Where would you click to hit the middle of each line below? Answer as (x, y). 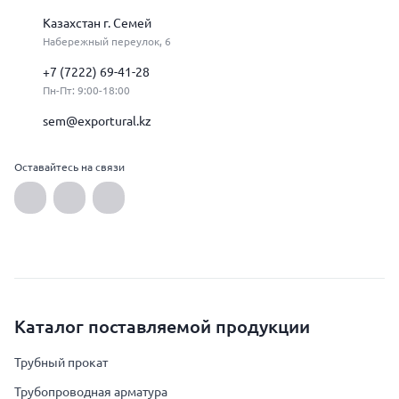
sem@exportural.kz (97, 121)
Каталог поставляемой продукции (162, 326)
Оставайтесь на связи (69, 167)
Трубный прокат (61, 362)
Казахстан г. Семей (97, 23)
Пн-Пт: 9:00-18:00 (86, 90)
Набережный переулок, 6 (107, 41)
